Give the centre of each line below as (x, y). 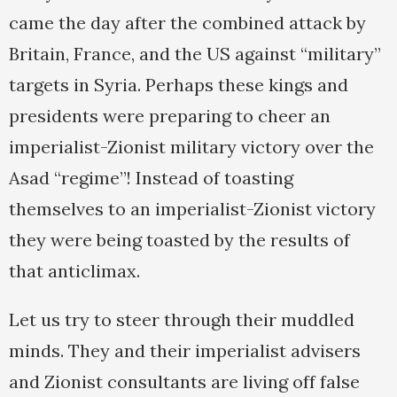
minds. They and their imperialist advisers (185, 351)
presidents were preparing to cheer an (170, 116)
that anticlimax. (74, 271)
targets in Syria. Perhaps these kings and (179, 85)
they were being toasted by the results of (179, 240)
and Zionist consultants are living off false (184, 382)
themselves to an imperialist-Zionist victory (192, 209)
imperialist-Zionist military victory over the (191, 147)
